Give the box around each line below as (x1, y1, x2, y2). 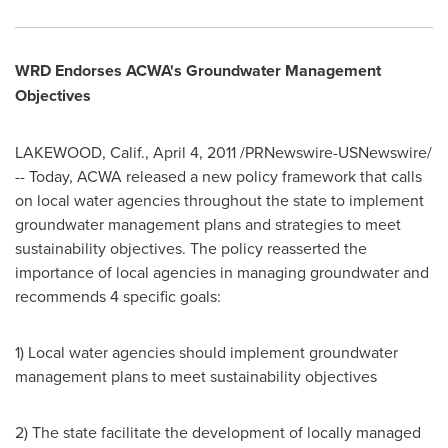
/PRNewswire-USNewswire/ (236, 141, 432, 164)
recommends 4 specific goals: (15, 285, 221, 308)
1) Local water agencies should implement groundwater (15, 341, 398, 364)
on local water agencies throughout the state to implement (15, 189, 424, 212)
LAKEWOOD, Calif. (15, 141, 145, 164)
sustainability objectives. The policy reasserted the (15, 237, 367, 260)
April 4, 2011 (153, 141, 236, 164)
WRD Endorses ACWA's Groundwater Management (15, 59, 381, 83)
